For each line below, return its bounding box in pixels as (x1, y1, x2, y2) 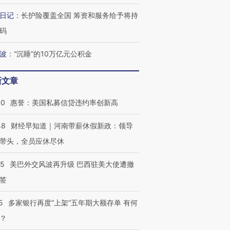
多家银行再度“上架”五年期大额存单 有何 (8, 198, 138, 207)
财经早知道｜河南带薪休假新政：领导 (11, 121, 133, 130)
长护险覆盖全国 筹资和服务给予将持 (21, 11, 138, 20)
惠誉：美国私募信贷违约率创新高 (10, 98, 118, 107)
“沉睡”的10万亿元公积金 (14, 49, 92, 58)
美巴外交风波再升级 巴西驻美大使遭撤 (10, 160, 134, 168)
